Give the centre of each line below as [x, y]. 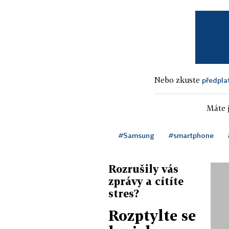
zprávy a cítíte [146, 181]
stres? [124, 193]
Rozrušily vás [143, 168]
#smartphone [191, 135]
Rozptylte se [152, 215]
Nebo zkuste [178, 79]
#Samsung [136, 135]
